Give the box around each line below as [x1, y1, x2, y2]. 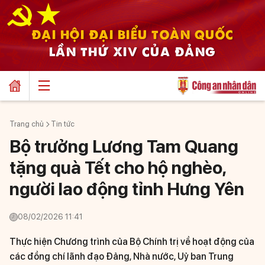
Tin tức [51, 119, 75, 128]
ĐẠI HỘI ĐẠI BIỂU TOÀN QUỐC [31, 24, 234, 42]
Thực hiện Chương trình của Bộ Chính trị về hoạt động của [9, 236, 254, 247]
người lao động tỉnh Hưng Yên [9, 178, 244, 199]
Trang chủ [9, 119, 44, 128]
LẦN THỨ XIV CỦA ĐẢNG [49, 41, 216, 59]
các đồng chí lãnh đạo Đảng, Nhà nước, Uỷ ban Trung [9, 251, 234, 262]
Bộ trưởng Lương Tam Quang [9, 135, 238, 157]
